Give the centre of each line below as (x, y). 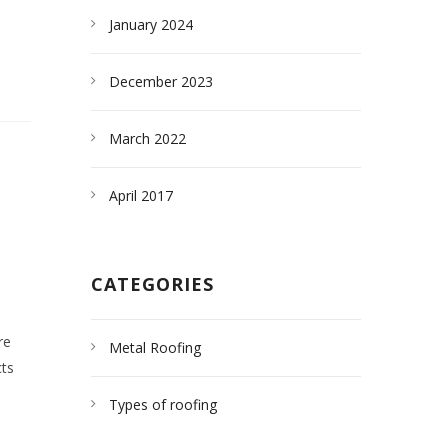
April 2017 (141, 195)
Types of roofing (163, 404)
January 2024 (151, 24)
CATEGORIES (152, 284)
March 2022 (147, 138)
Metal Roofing (155, 347)
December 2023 (161, 81)
